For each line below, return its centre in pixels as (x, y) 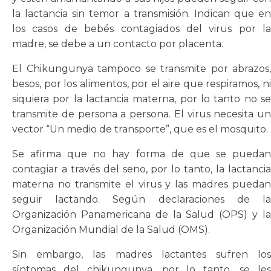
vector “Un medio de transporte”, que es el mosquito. (140, 129)
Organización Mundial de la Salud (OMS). (111, 229)
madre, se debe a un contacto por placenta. (118, 44)
